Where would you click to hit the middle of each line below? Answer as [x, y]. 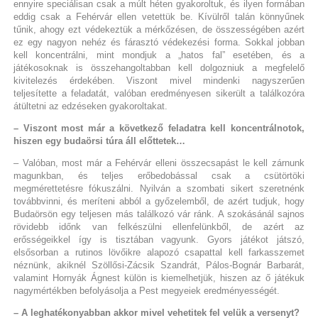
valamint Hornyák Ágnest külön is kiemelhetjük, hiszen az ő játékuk [159, 278]
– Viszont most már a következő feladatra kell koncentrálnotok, [159, 128]
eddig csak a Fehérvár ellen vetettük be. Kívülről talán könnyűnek [159, 17]
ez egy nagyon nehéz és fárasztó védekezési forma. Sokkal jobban [159, 43]
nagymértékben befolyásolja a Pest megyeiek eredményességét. [146, 291]
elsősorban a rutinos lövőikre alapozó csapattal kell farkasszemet [159, 253]
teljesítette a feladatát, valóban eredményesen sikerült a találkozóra [159, 94]
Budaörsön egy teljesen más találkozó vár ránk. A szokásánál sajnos [159, 214]
